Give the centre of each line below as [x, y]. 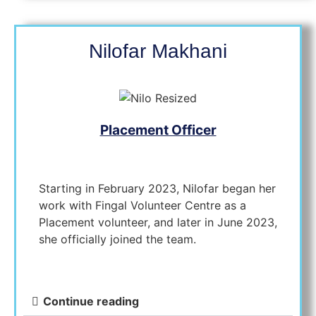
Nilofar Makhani [158, 51]
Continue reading [91, 302]
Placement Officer [158, 130]
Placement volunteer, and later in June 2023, [158, 223]
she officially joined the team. [119, 239]
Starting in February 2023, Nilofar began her [157, 189]
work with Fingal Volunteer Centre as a [142, 206]
